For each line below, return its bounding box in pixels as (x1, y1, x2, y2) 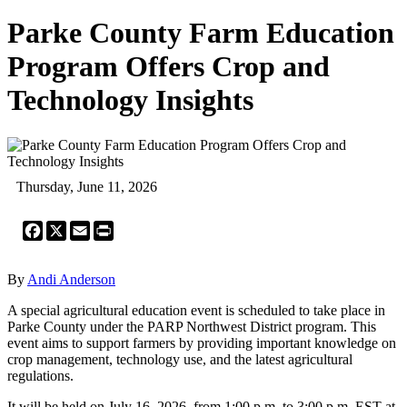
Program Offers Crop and (7, 50, 330, 84)
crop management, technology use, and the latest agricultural (7, 351, 352, 367)
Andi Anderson (27, 271, 115, 287)
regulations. (7, 367, 74, 383)
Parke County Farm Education (7, 16, 394, 50)
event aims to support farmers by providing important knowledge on (7, 334, 396, 351)
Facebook (43, 219, 99, 235)
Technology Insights (7, 84, 253, 117)
